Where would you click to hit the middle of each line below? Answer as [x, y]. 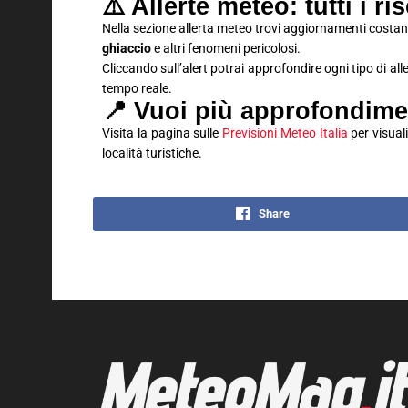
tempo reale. [137, 88]
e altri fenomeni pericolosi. [226, 48]
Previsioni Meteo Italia [285, 133]
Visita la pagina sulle [162, 133]
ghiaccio [127, 48]
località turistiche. [152, 153]
